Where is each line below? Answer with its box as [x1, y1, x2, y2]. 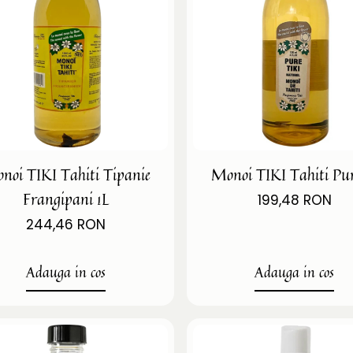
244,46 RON [26, 214, 106, 234]
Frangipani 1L [22, 186, 110, 211]
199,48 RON [257, 190, 332, 210]
